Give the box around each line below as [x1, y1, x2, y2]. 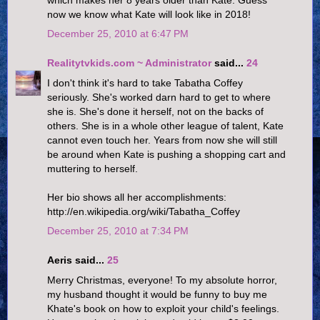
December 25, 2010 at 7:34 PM [47, 224, 189, 236]
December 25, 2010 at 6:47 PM [47, 27, 189, 39]
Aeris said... [47, 254, 107, 266]
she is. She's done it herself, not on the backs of [47, 105, 264, 117]
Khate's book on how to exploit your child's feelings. [47, 302, 279, 314]
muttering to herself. [47, 162, 138, 174]
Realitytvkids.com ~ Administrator [47, 57, 211, 69]
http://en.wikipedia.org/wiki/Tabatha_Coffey [47, 205, 240, 217]
